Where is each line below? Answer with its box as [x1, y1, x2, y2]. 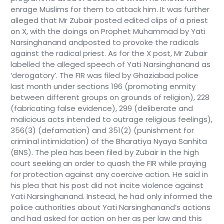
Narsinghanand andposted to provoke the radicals [10, 37, 199, 47]
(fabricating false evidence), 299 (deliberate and [10, 103, 193, 113]
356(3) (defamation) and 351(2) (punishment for [10, 125, 194, 135]
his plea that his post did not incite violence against [10, 180, 203, 190]
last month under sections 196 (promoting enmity [10, 81, 195, 91]
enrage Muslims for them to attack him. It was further [10, 4, 209, 14]
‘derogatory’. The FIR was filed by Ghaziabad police [10, 70, 198, 80]
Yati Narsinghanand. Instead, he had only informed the [10, 191, 212, 201]
